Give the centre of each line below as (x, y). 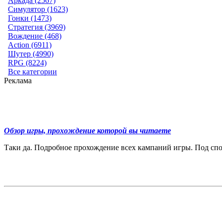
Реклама (18, 81)
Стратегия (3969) (37, 27)
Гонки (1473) (30, 18)
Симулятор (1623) (38, 9)
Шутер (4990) (31, 54)
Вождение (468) (35, 36)
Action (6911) (30, 45)
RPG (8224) (27, 63)
